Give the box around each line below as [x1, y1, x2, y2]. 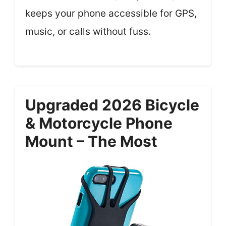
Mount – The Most [25, 132, 157, 150]
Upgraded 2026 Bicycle [25, 95, 199, 114]
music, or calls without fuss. [25, 26, 151, 37]
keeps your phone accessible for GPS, [25, 8, 197, 19]
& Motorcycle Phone [25, 114, 173, 132]
